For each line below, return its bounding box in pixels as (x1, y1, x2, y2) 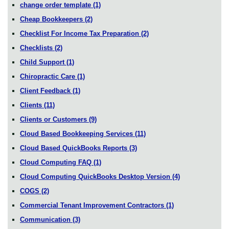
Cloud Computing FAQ (20, 158, 94, 166)
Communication (20, 215, 73, 223)
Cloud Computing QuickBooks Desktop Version (20, 172, 172, 180)
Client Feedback (20, 86, 73, 95)
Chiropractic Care (20, 72, 77, 80)
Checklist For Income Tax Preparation (20, 29, 141, 37)
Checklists (20, 43, 55, 52)
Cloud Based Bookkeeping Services (20, 129, 135, 138)
